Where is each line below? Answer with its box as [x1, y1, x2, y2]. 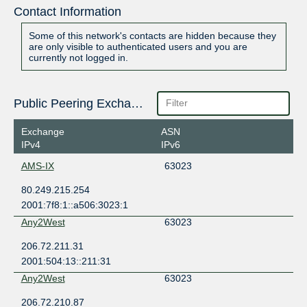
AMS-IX [21, 160, 54, 171]
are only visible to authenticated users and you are [28, 41, 247, 53]
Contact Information [13, 5, 121, 19]
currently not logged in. [28, 52, 128, 64]
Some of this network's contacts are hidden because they [28, 30, 276, 42]
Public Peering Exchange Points [130, 97, 143, 111]
